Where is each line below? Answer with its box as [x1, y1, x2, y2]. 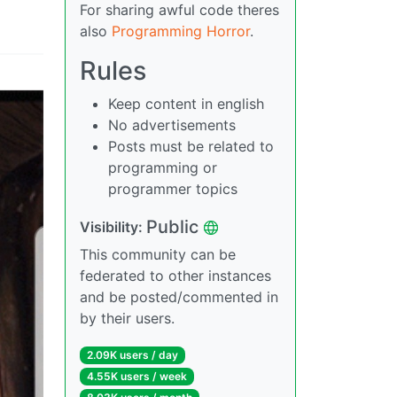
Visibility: [80, 218, 146, 236]
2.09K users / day [86, 348, 178, 362]
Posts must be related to [108, 137, 274, 155]
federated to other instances [80, 267, 271, 284]
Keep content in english [108, 95, 264, 113]
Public [146, 216, 198, 237]
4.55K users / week [86, 370, 187, 384]
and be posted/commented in [80, 288, 278, 306]
